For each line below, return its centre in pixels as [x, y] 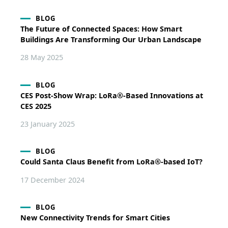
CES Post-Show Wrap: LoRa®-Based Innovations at [111, 95]
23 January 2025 [47, 124]
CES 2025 [36, 106]
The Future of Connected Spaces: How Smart [101, 28]
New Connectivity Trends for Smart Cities [95, 218]
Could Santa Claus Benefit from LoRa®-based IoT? [111, 162]
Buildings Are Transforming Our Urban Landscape [111, 39]
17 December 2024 [52, 180]
